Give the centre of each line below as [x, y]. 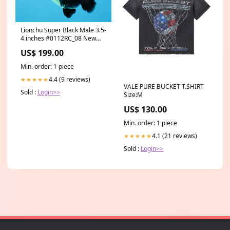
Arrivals [32, 47]
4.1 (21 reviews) [175, 136]
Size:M [133, 94]
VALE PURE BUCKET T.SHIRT [164, 86]
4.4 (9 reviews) [70, 80]
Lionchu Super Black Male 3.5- [63, 30]
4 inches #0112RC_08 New [58, 39]
